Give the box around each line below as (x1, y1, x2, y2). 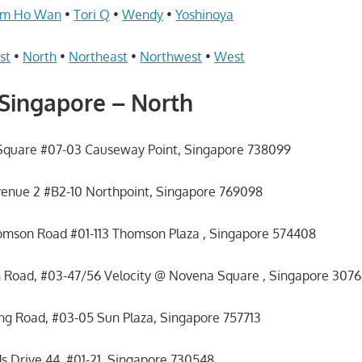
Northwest (140, 48, 203, 65)
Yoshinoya (175, 6, 234, 23)
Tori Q (74, 6, 111, 23)
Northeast (69, 48, 128, 65)
